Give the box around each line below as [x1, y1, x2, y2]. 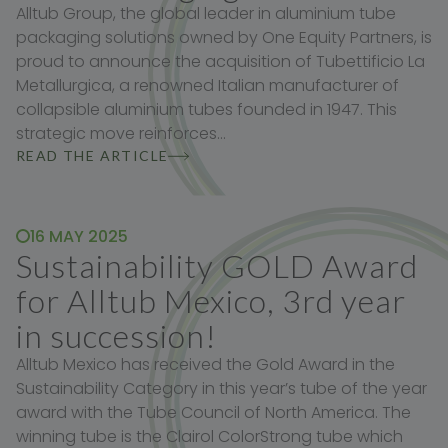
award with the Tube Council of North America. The [16, 401, 411, 425]
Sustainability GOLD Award [16, 246, 418, 286]
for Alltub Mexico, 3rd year [16, 281, 406, 321]
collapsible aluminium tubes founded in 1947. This [16, 98, 397, 122]
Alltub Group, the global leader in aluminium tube [16, 2, 396, 26]
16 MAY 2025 [30, 225, 128, 249]
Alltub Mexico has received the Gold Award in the [16, 353, 395, 377]
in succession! [16, 316, 217, 356]
